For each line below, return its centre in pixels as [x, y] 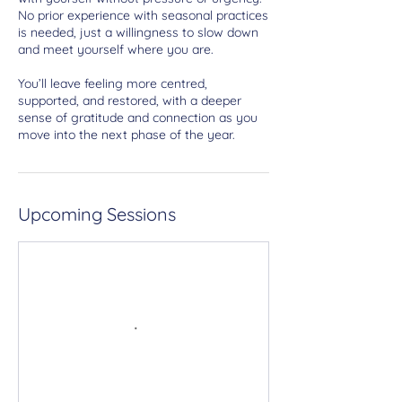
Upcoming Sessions [97, 214]
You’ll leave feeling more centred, [113, 83]
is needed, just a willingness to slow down [138, 32]
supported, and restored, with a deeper [130, 100]
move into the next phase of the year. [127, 134]
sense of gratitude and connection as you [138, 117]
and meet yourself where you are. [116, 49]
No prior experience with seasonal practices [143, 15]
